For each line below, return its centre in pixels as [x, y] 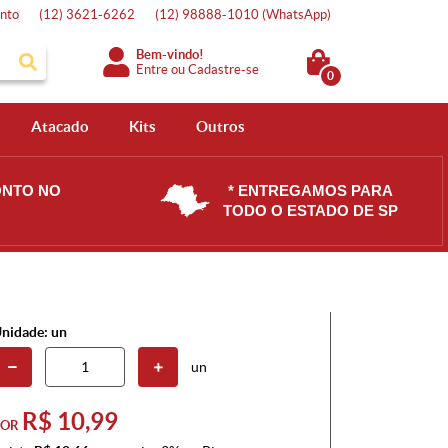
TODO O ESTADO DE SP [310, 210]
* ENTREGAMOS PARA [310, 190]
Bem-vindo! [170, 54]
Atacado [59, 126]
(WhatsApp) [296, 14]
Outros [220, 126]
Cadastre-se [224, 69]
